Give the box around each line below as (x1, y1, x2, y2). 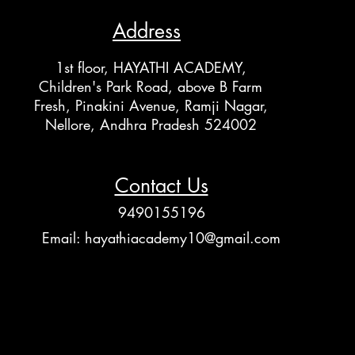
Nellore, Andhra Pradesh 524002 (44, 114, 257, 134)
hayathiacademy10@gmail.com (85, 227, 281, 247)
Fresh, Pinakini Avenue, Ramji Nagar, (33, 95, 268, 115)
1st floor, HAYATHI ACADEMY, (55, 57, 246, 77)
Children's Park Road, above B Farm (39, 76, 262, 96)
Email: (42, 227, 85, 247)
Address (113, 17, 181, 44)
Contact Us (114, 172, 208, 198)
